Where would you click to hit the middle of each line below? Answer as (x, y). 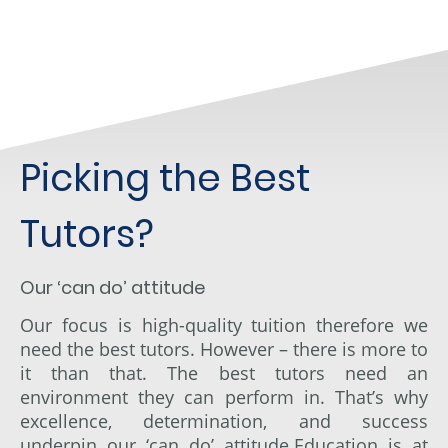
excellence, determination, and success (224, 420)
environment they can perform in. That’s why (224, 396)
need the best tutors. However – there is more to (224, 348)
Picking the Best (165, 177)
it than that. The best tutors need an (224, 372)
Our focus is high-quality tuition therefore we (224, 324)
